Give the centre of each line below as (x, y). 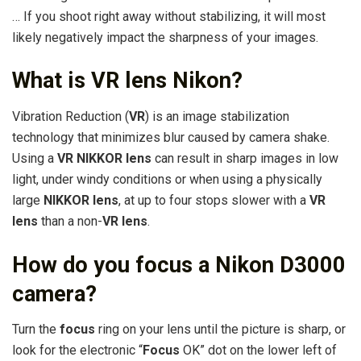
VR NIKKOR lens (104, 158)
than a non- (70, 221)
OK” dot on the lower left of (258, 351)
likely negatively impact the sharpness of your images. (165, 37)
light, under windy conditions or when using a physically (167, 179)
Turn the (36, 330)
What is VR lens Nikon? (127, 81)
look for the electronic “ (77, 351)
